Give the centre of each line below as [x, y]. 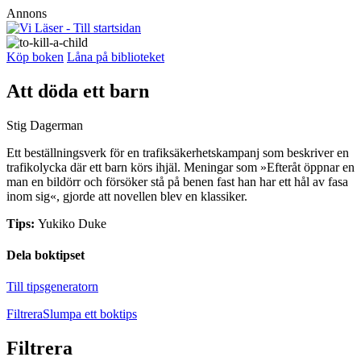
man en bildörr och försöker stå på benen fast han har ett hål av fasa [177, 181]
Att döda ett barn [78, 91]
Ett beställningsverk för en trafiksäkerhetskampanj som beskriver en [178, 152]
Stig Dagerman [45, 125]
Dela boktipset [46, 255]
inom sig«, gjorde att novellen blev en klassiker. [127, 196]
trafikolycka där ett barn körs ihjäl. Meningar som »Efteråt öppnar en [180, 167]
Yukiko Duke [72, 223]
